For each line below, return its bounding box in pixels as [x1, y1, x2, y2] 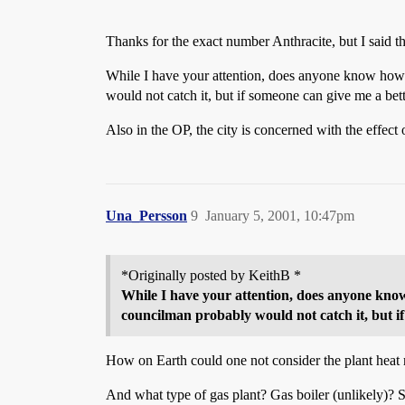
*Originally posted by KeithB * [121, 268, 301, 283]
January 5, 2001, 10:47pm [205, 208, 354, 223]
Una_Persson [106, 208, 187, 223]
